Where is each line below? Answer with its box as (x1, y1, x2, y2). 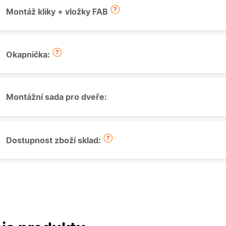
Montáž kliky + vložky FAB (6, 8, 110, 17)
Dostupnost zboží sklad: (6, 137, 103, 145)
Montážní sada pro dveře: (6, 93, 107, 101)
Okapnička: (6, 51, 52, 60)
